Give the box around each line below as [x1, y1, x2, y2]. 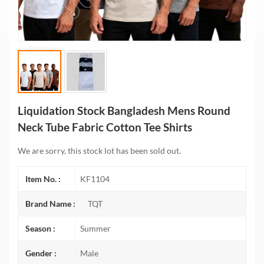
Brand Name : [25, 199, 75, 209]
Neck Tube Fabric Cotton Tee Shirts [18, 120, 192, 134]
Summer [80, 223, 111, 234]
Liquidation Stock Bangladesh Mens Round [18, 104, 230, 118]
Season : [25, 223, 55, 234]
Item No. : [25, 174, 61, 184]
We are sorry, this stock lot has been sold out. [18, 146, 181, 156]
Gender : [25, 248, 57, 259]
